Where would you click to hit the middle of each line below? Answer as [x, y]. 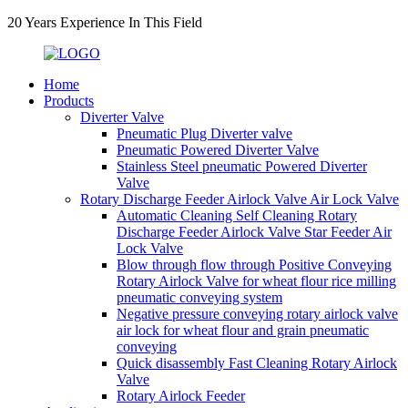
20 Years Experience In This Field [105, 22]
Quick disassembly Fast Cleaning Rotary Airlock [257, 363]
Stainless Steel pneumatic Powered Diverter [242, 166]
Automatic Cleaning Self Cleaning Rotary [237, 215]
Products [69, 101]
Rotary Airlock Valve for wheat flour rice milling [256, 281]
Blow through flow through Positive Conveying [254, 265]
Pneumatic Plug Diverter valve [204, 133]
